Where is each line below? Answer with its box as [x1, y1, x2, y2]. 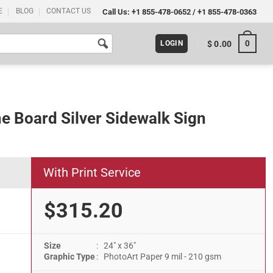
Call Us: [102, 7, 132, 16]
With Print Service [43, 165, 141, 180]
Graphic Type [44, 251, 95, 261]
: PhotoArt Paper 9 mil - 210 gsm [96, 251, 221, 261]
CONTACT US [46, 7, 91, 15]
